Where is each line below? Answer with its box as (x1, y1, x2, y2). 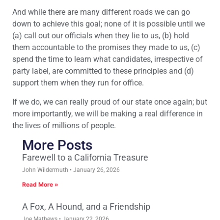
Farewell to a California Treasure (22, 152, 148, 163)
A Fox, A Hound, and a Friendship (22, 201, 150, 212)
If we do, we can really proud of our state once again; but (12, 97, 207, 107)
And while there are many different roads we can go (12, 7, 190, 17)
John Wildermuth (22, 166, 70, 173)
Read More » (22, 180, 58, 188)
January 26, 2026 (72, 166, 120, 173)
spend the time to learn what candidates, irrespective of (12, 55, 203, 64)
